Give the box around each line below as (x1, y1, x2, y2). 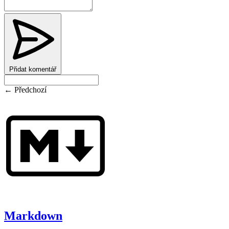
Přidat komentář (9, 65, 56, 74)
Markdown (4, 209, 62, 223)
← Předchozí (4, 85, 47, 95)
